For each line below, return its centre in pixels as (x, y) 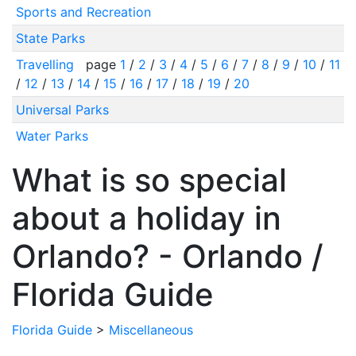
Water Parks (52, 136)
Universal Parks (62, 110)
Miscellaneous (151, 330)
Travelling (46, 64)
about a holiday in (147, 218)
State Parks (50, 38)
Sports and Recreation (83, 12)
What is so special (149, 180)
